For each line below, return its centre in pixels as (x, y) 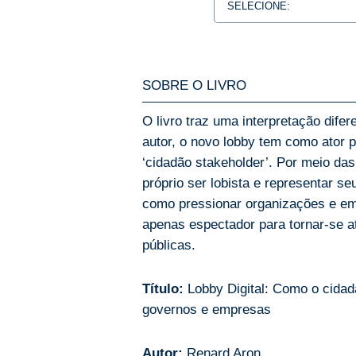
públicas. (169, 245)
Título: (163, 289)
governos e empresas (207, 310)
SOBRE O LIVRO (194, 85)
